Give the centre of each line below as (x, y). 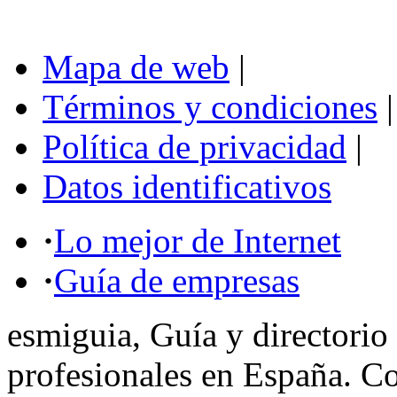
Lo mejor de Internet (198, 240)
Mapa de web (136, 66)
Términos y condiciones (210, 106)
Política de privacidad (195, 146)
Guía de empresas (177, 280)
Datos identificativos (187, 186)
